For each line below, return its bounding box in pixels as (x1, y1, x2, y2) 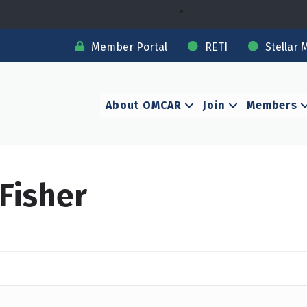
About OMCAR (106, 98, 182, 112)
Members (247, 98, 297, 112)
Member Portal (90, 40, 167, 53)
